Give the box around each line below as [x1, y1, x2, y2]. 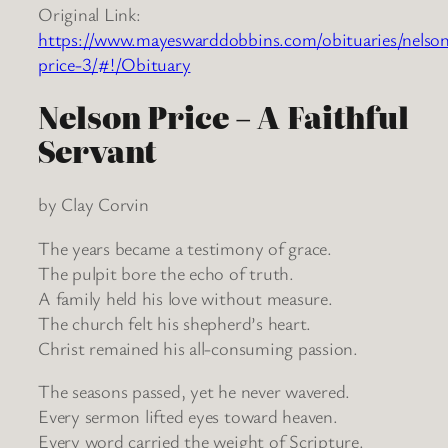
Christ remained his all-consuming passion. [38, 335, 358, 360]
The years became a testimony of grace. [38, 235, 332, 260]
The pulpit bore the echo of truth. [38, 260, 294, 285]
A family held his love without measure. [38, 285, 333, 310]
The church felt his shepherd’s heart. [38, 310, 312, 335]
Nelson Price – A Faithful [38, 95, 409, 139]
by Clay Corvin [38, 192, 149, 217]
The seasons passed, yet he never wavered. [38, 379, 351, 404]
